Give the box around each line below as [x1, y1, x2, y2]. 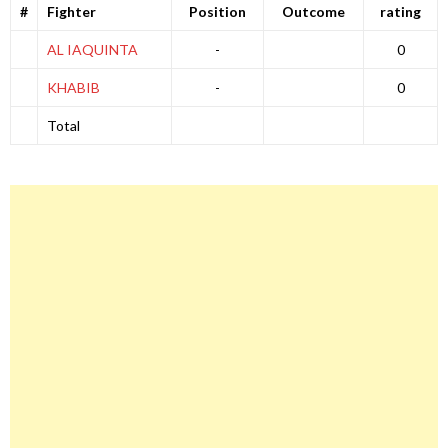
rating [380, 3, 421, 21]
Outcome [282, 3, 345, 21]
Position [189, 3, 246, 21]
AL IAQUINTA [46, 41, 138, 59]
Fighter [46, 3, 96, 21]
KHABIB [46, 79, 100, 97]
